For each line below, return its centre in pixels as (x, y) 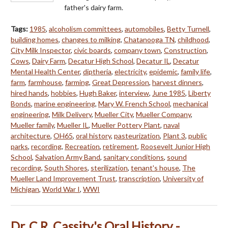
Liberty (199, 93)
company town (137, 50)
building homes (35, 39)
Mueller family (32, 125)
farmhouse (45, 82)
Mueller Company (163, 114)
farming (77, 82)
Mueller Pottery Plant (126, 125)
